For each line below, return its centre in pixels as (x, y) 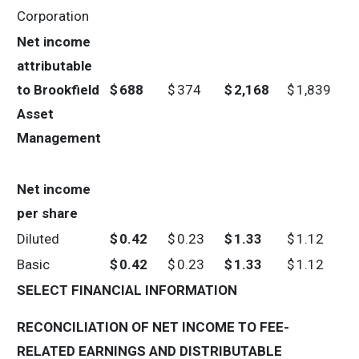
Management (59, 138)
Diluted (38, 239)
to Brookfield (58, 90)
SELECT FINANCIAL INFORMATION (127, 290)
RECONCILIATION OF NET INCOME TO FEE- (153, 327)
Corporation (53, 16)
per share (47, 213)
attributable (54, 66)
